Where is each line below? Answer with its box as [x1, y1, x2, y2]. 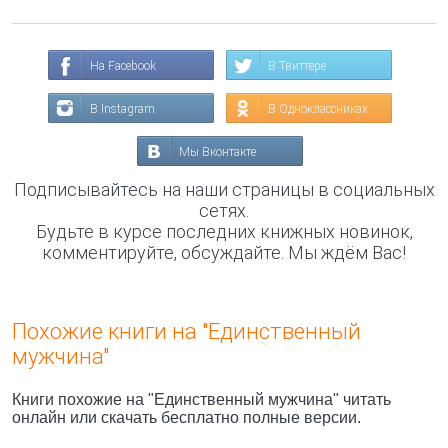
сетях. [199, 200, 249, 221]
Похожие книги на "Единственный [12, 319, 361, 344]
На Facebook [90, 59, 156, 73]
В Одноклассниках [268, 102, 368, 116]
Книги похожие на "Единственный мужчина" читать [12, 391, 391, 408]
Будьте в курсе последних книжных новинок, [35, 221, 413, 242]
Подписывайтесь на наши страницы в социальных [13, 179, 435, 200]
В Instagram [90, 102, 155, 116]
